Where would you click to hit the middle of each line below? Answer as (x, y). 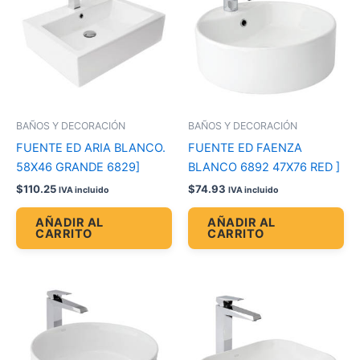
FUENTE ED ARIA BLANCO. (91, 147)
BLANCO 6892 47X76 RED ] (264, 167)
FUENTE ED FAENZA (245, 147)
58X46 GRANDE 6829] (78, 167)
